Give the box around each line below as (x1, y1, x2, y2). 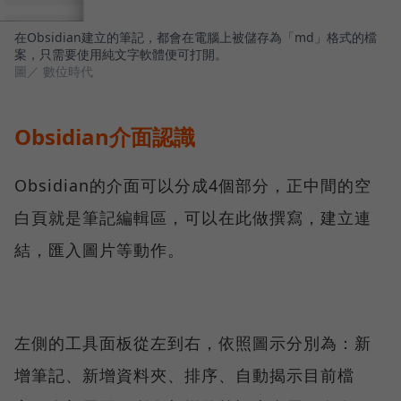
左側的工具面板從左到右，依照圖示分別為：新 (14, 331, 371, 354)
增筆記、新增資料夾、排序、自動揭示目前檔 (14, 363, 354, 386)
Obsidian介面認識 (14, 121, 195, 151)
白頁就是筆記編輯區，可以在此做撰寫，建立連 (14, 206, 371, 228)
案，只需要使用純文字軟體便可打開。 (14, 45, 227, 63)
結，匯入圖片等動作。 (14, 238, 184, 260)
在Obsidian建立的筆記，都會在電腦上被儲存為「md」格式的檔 (14, 28, 377, 46)
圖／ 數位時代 (14, 62, 93, 80)
